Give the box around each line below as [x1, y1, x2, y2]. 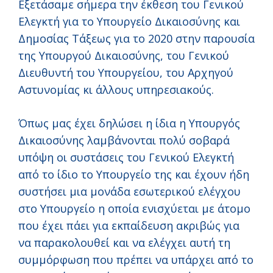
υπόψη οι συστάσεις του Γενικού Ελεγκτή [18, 150, 234, 165]
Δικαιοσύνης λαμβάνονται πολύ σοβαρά [18, 133, 230, 148]
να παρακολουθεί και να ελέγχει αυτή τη [18, 235, 230, 250]
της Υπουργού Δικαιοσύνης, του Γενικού [18, 48, 229, 63]
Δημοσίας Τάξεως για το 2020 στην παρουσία [18, 31, 255, 46]
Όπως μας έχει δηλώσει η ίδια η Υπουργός [18, 116, 240, 131]
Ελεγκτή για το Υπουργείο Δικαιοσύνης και [18, 14, 240, 29]
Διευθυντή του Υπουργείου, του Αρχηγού [18, 65, 233, 80]
